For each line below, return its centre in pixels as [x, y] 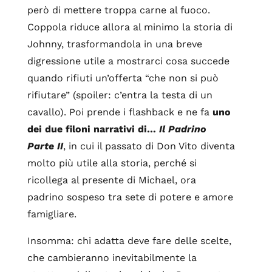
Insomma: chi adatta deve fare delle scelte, [129, 241]
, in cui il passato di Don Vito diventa [149, 146]
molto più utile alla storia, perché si [112, 163]
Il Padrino [182, 129]
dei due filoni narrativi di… [93, 129]
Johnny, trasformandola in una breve [114, 44]
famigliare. [52, 214]
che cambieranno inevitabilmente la [112, 258]
